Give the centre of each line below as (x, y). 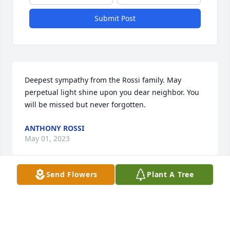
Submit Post (115, 18)
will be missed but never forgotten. (85, 104)
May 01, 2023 (47, 138)
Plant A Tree (170, 174)
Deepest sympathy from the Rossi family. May (103, 80)
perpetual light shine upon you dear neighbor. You (112, 92)
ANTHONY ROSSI (54, 128)
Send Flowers (72, 174)
